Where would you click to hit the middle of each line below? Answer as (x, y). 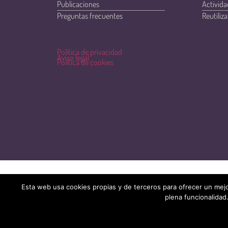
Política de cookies (85, 62)
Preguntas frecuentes (90, 16)
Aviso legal (73, 57)
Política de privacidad (90, 52)
